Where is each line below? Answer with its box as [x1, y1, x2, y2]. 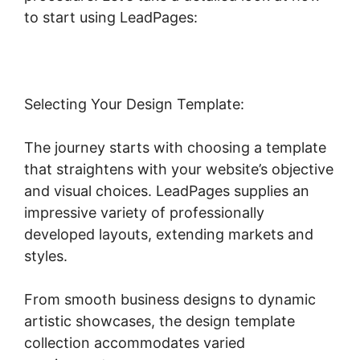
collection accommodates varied [24, 334, 245, 352]
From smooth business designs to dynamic [24, 291, 316, 309]
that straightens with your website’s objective [24, 161, 333, 178]
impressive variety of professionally [24, 204, 264, 222]
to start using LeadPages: [24, 9, 198, 27]
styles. [24, 247, 67, 265]
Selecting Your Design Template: [24, 96, 244, 113]
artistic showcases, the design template [24, 313, 295, 330]
